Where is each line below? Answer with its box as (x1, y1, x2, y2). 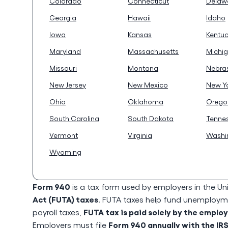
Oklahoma (128, 97, 163, 106)
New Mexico (128, 80, 168, 89)
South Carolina (49, 114, 99, 123)
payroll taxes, (33, 207, 83, 217)
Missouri (49, 64, 77, 72)
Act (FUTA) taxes (33, 194, 98, 204)
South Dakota (128, 114, 174, 123)
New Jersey (49, 80, 86, 89)
